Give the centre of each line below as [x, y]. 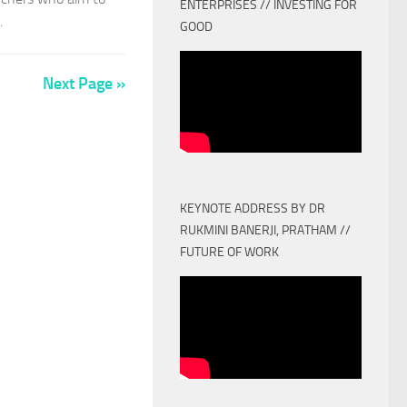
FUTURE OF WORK [229, 252]
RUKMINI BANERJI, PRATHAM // [265, 230]
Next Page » [84, 84]
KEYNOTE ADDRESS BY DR [253, 208]
